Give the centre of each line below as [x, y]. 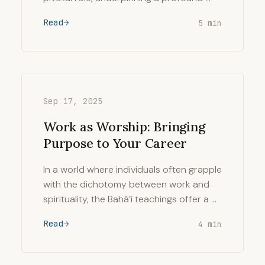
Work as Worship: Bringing [124, 127]
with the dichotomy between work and [126, 184]
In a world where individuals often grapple [132, 169]
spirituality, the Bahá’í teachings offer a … [130, 199]
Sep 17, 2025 [73, 101]
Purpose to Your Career [115, 143]
